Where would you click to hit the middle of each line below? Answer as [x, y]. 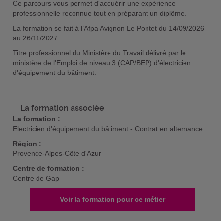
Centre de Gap [36, 178]
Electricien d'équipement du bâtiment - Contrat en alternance [108, 129]
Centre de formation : [48, 168]
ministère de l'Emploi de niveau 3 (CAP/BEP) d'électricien [102, 63]
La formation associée [62, 108]
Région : [27, 144]
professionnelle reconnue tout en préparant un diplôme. [100, 13]
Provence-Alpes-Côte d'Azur [57, 153]
